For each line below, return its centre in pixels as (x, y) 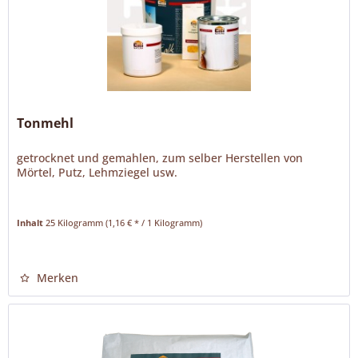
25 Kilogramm (76, 223)
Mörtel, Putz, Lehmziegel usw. (97, 173)
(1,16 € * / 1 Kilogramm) (154, 223)
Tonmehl (46, 123)
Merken (58, 278)
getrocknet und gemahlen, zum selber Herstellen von (160, 158)
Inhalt (32, 223)
